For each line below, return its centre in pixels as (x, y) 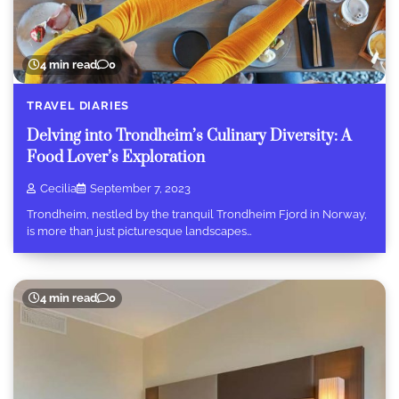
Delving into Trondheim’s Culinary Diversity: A (189, 137)
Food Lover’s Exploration (116, 158)
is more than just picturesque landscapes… (139, 231)
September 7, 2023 (140, 188)
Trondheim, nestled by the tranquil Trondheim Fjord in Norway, (197, 214)
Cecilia (58, 188)
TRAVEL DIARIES (78, 105)
